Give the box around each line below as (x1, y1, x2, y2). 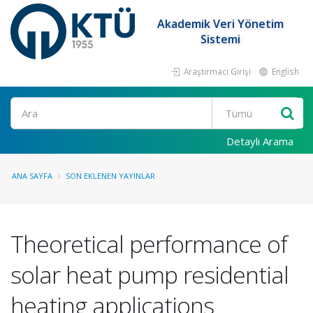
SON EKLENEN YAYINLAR (66, 170, 155, 181)
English (270, 66, 299, 77)
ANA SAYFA (12, 170, 52, 181)
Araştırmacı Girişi (182, 66, 251, 77)
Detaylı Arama (226, 134, 293, 148)
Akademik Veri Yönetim (157, 16, 284, 31)
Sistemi (201, 31, 241, 47)
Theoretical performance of (10, 228, 287, 260)
